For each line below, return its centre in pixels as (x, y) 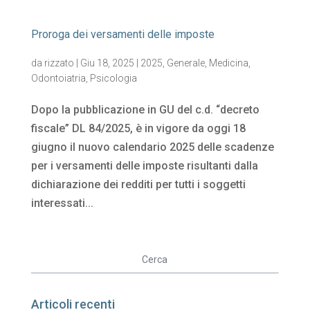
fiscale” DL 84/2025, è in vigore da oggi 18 (138, 128)
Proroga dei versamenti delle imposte (122, 34)
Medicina (228, 63)
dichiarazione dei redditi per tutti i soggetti (138, 184)
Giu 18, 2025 (107, 63)
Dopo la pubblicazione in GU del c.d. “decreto (145, 110)
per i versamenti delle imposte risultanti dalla (144, 166)
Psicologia (113, 78)
